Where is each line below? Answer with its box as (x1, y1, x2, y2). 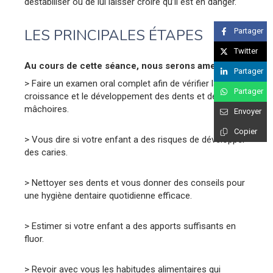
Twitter (234, 46, 258, 56)
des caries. (24, 146, 68, 158)
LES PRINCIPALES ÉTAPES (24, 25, 203, 45)
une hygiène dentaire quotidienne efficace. (24, 190, 192, 201)
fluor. (24, 233, 44, 244)
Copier (234, 127, 257, 136)
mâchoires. (24, 103, 69, 115)
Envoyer (234, 107, 261, 116)
